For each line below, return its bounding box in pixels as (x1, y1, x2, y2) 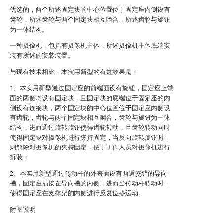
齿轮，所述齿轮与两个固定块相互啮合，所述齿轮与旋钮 (10, 16, 170, 23)
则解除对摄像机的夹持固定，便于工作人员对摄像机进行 (10, 144, 170, 151)
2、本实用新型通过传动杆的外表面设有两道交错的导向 (10, 170, 167, 177)
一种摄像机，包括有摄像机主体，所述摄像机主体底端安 (10, 42, 170, 49)
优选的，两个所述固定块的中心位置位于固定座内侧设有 (10, 6, 170, 13)
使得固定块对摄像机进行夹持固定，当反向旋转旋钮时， (10, 134, 170, 141)
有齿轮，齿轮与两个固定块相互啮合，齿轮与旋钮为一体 (10, 114, 170, 121)
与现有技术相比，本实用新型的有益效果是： (10, 68, 138, 75)
